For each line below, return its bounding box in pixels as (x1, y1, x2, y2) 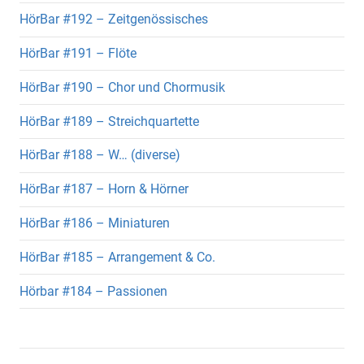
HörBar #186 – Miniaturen (19, 215, 170, 231)
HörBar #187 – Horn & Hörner (19, 181, 188, 197)
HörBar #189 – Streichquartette (19, 113, 199, 129)
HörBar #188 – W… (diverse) (19, 147, 180, 163)
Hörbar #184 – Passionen (19, 283, 167, 299)
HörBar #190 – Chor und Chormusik (19, 79, 225, 95)
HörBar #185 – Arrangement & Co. (19, 249, 215, 265)
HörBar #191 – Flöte (19, 45, 136, 62)
